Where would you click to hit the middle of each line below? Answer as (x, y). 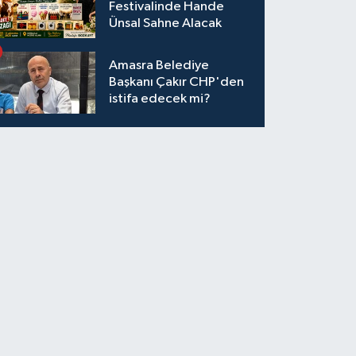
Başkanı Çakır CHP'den (177, 83)
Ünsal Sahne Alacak (166, 24)
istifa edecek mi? (160, 99)
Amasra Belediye (159, 66)
